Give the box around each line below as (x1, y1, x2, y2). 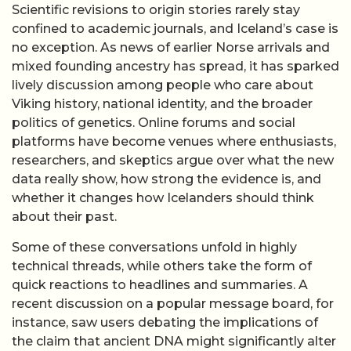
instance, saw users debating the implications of (12, 314, 318, 330)
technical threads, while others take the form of (12, 258, 312, 273)
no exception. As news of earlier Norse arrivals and (12, 40, 330, 56)
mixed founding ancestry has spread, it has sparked (12, 59, 339, 74)
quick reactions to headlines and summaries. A (12, 277, 308, 292)
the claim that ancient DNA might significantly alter (12, 333, 336, 349)
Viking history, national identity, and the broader (12, 96, 313, 112)
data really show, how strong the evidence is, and (12, 172, 321, 187)
